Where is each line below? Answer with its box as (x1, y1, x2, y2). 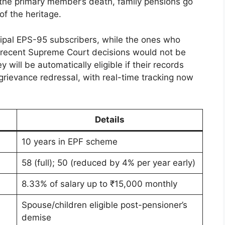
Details (95, 115, 125, 125)
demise (21, 212, 51, 223)
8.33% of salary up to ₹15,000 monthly (21, 179, 177, 189)
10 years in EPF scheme (21, 137, 118, 147)
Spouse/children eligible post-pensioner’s (21, 200, 187, 210)
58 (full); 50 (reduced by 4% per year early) (21, 158, 195, 168)
